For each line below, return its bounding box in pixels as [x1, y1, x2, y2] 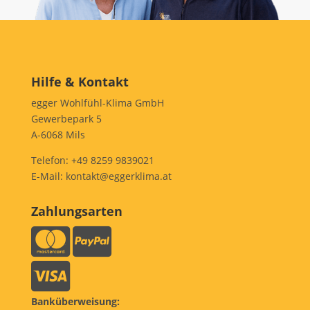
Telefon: [30, 154, 71, 167]
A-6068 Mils [30, 128, 85, 142]
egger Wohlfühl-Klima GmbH [30, 96, 164, 110]
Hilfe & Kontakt [30, 73, 129, 91]
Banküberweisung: [30, 295, 120, 309]
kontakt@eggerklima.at [65, 170, 172, 183]
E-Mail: [30, 170, 66, 183]
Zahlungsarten [30, 203, 122, 220]
